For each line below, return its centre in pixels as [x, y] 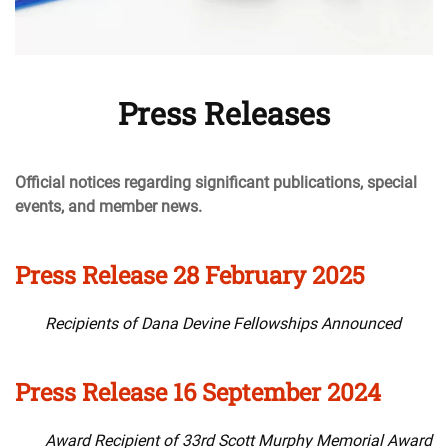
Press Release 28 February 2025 [190, 275]
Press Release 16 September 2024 [198, 392]
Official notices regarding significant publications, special [216, 183]
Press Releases [224, 113]
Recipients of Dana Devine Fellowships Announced [223, 324]
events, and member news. [108, 207]
